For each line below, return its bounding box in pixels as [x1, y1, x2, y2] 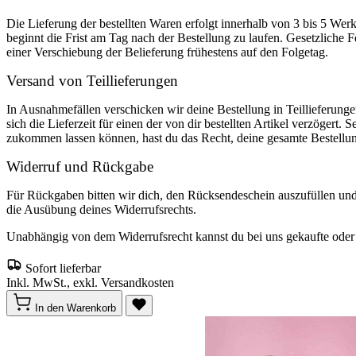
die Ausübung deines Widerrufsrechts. [6, 203, 196, 216]
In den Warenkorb [35, 302, 116, 314]
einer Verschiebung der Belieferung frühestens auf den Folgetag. [6, 45, 328, 59]
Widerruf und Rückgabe [6, 158, 153, 175]
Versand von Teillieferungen [6, 72, 178, 89]
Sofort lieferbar [25, 261, 101, 275]
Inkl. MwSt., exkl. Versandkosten [6, 276, 174, 289]
